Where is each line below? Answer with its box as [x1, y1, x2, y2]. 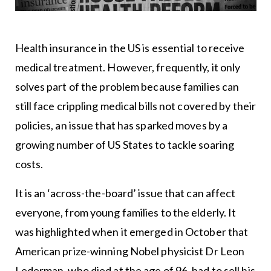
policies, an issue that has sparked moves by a [15, 118, 228, 132]
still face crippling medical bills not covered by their [15, 99, 256, 113]
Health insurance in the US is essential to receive [15, 41, 245, 54]
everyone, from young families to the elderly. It [15, 205, 237, 219]
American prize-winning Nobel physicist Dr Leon [15, 244, 245, 258]
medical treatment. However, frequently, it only [15, 60, 241, 74]
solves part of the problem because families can [15, 79, 240, 93]
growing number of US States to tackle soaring [15, 137, 235, 151]
